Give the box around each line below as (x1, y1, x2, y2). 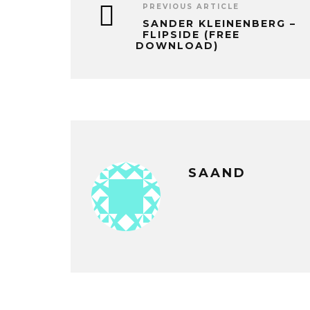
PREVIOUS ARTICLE (143, 1, 239, 11)
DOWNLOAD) (136, 39, 219, 52)
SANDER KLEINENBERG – (143, 17, 296, 30)
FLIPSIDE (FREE (143, 28, 240, 41)
